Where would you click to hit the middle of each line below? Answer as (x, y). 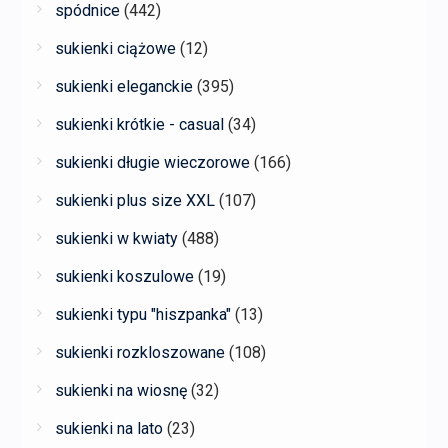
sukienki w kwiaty (116, 238)
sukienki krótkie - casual (139, 124)
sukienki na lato (108, 428)
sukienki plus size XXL (134, 200)
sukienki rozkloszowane (139, 352)
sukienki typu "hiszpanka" (142, 314)
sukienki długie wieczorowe (152, 162)
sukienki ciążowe (115, 48)
